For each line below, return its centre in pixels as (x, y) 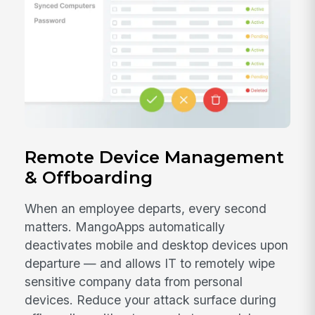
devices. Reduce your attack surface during (151, 300)
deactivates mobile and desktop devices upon (157, 245)
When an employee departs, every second (146, 209)
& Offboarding (89, 177)
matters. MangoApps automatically (125, 227)
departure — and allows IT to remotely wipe (150, 264)
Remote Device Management (155, 156)
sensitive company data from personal (134, 282)
